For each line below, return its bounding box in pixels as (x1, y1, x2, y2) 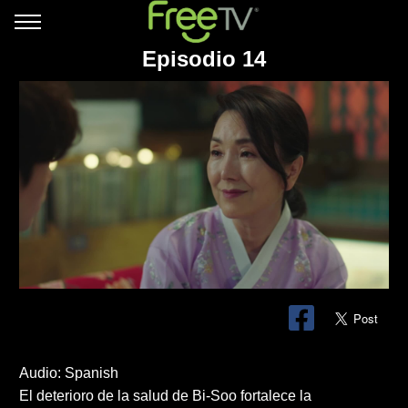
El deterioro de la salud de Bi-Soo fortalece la (19, 388, 312, 404)
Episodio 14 (142, 46, 266, 71)
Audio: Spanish (19, 365, 119, 382)
